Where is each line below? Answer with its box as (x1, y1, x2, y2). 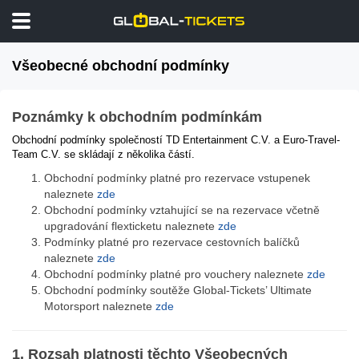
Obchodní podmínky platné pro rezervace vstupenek (44, 171, 310, 184)
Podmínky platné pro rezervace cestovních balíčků (44, 236, 300, 248)
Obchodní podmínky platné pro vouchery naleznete (44, 268, 307, 280)
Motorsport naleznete (44, 300, 155, 313)
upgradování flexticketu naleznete (44, 220, 218, 232)
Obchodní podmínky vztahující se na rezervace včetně (44, 204, 320, 216)
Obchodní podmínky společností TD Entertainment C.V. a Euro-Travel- (12, 134, 340, 146)
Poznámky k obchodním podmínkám (12, 109, 262, 125)
